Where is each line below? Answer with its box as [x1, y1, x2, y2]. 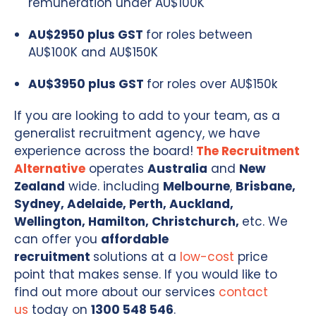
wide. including [65, 177, 163, 195]
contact [219, 283, 268, 300]
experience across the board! [14, 142, 193, 159]
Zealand [14, 177, 65, 195]
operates [85, 159, 147, 177]
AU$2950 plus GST [28, 25, 146, 43]
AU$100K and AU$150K [28, 43, 158, 61]
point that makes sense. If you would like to [14, 265, 277, 283]
